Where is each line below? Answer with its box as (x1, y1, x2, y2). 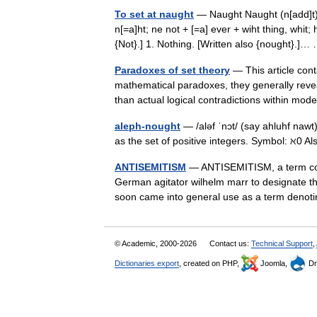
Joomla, (258, 259, 289, 267)
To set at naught (115, 8, 194, 20)
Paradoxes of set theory (115, 64, 230, 76)
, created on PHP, (179, 259, 241, 267)
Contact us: (209, 239, 251, 248)
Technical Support (251, 239, 313, 248)
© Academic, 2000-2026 (115, 239, 199, 248)
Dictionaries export (115, 259, 179, 267)
